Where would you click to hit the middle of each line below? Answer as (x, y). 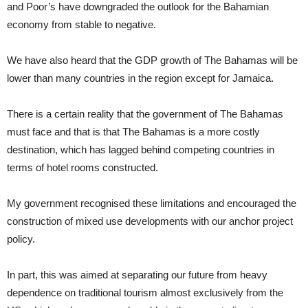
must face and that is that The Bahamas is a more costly (133, 132)
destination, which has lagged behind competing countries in (141, 150)
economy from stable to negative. (81, 24)
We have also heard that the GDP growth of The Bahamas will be (152, 60)
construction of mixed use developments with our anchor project (150, 221)
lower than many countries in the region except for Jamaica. (140, 78)
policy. (21, 239)
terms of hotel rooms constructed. (82, 167)
